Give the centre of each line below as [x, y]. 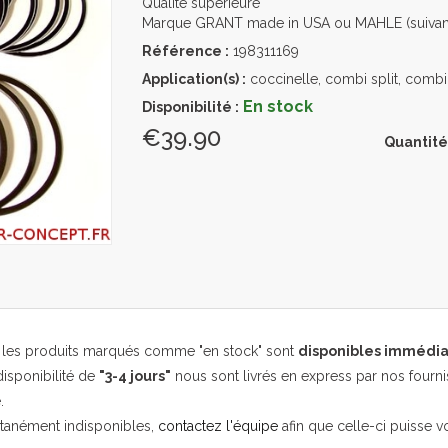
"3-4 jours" [135, 376]
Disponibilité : [190, 107]
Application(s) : [193, 79]
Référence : [185, 51]
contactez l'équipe [218, 426]
